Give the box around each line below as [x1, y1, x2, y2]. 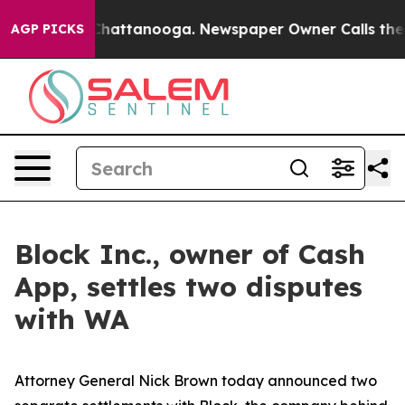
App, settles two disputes [14, 269, 363, 304]
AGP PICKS [11, 21, 84, 37]
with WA [14, 302, 129, 336]
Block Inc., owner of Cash [14, 237, 365, 271]
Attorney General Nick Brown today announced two [14, 372, 377, 390]
